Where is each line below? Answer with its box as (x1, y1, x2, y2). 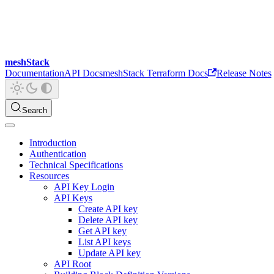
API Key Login (54, 181, 114, 192)
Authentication (29, 148, 86, 159)
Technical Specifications (29, 159, 123, 170)
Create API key (78, 203, 138, 214)
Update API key (78, 247, 141, 258)
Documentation (5, 67, 64, 78)
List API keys (78, 236, 131, 247)
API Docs (64, 67, 103, 78)
